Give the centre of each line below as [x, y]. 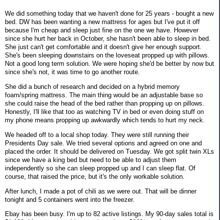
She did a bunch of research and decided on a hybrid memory [92, 86]
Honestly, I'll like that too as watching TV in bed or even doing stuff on [104, 111]
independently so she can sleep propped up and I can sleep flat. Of [100, 168]
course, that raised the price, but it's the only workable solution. [95, 176]
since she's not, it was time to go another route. [72, 72]
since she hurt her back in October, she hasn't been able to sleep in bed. [108, 39]
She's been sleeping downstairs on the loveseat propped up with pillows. [107, 55]
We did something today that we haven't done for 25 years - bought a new [109, 14]
